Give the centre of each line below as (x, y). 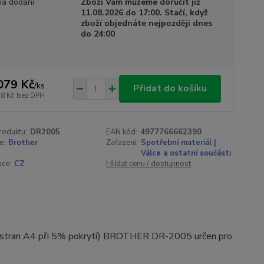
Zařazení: (122, 143)
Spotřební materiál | (179, 143)
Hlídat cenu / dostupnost (149, 164)
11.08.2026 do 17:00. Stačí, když (144, 13)
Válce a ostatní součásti (186, 153)
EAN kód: (122, 132)
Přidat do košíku (170, 88)
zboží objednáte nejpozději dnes (146, 23)
